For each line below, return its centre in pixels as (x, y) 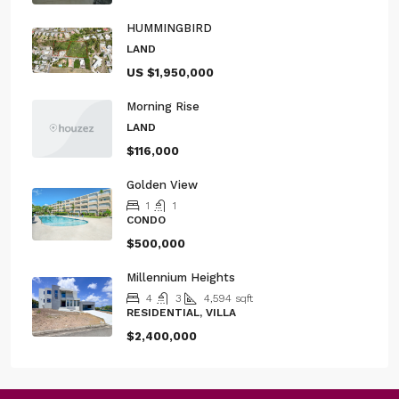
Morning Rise (163, 106)
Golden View (162, 184)
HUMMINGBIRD (169, 28)
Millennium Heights (181, 277)
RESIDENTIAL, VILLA (181, 312)
